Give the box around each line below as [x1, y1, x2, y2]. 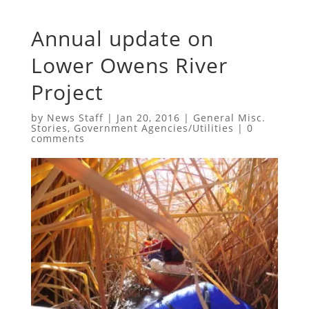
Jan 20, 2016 [116, 110, 180, 124]
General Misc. [192, 110, 266, 124]
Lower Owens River [30, 50, 228, 79]
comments [30, 131, 85, 145]
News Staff [46, 110, 103, 124]
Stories [30, 121, 68, 134]
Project [30, 77, 103, 106]
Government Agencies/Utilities [73, 121, 234, 134]
